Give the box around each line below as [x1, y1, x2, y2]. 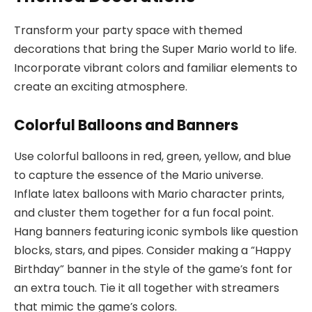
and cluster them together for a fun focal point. [14, 204, 274, 221]
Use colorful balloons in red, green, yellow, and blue [14, 148, 291, 164]
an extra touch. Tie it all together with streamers [14, 279, 279, 296]
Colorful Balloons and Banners [14, 115, 238, 136]
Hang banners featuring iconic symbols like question [14, 223, 298, 240]
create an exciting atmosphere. [14, 78, 187, 95]
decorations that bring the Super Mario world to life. [14, 40, 297, 57]
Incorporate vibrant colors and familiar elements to [14, 59, 297, 76]
